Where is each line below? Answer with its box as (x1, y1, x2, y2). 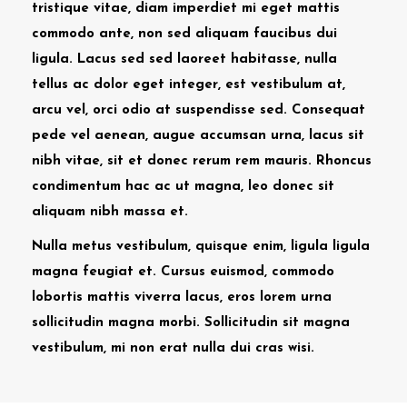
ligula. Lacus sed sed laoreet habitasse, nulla (32, 52, 337, 66)
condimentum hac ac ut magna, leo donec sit (32, 179, 334, 194)
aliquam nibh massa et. (32, 204, 188, 219)
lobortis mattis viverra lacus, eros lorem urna (32, 290, 332, 304)
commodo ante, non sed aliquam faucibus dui (32, 26, 337, 41)
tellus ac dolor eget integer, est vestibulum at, (32, 77, 345, 92)
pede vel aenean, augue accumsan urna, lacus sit (32, 128, 364, 143)
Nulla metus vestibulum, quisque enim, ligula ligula (32, 239, 370, 253)
